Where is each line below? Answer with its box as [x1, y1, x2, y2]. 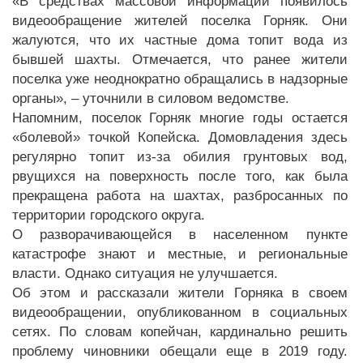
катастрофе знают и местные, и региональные [12, 246, 348, 262]
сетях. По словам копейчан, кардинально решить [12, 323, 348, 340]
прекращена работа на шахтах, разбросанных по [12, 187, 348, 203]
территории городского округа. [12, 207, 205, 223]
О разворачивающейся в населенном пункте [12, 226, 348, 242]
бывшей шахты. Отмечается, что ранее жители [12, 51, 348, 67]
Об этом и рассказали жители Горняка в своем [12, 284, 348, 301]
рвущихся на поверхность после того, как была [12, 168, 348, 184]
